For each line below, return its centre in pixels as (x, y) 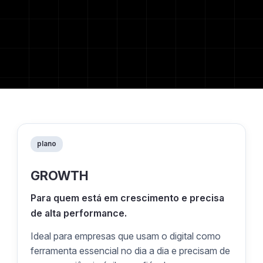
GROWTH (60, 175)
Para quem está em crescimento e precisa (128, 198)
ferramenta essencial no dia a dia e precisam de (131, 251)
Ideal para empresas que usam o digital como (126, 236)
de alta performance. (79, 213)
